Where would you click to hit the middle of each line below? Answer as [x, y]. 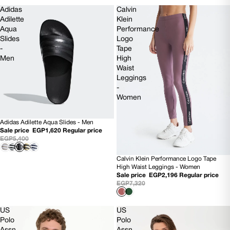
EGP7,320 [131, 183]
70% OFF [135, 161]
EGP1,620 [47, 131]
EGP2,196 [163, 175]
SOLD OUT [21, 125]
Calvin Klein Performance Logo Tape [166, 159]
